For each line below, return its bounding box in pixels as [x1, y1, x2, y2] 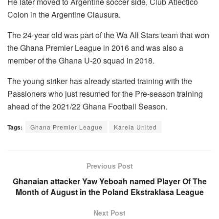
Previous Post [86, 160, 133, 171]
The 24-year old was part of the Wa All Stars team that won [7, 29, 209, 41]
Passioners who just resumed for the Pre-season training [7, 88, 203, 99]
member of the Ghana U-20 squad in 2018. [7, 54, 154, 66]
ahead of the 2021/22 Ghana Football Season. [7, 100, 167, 112]
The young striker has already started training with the [7, 75, 192, 87]
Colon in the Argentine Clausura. [7, 8, 121, 20]
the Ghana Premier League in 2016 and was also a [7, 42, 183, 53]
